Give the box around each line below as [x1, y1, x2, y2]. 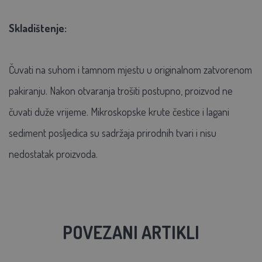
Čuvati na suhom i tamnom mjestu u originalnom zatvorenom [9, 63, 252, 76]
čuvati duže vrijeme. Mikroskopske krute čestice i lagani [9, 105, 229, 118]
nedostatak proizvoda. [9, 147, 98, 160]
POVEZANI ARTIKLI [63, 220, 199, 243]
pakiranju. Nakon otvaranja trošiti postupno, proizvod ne [9, 84, 233, 97]
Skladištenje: [9, 21, 67, 35]
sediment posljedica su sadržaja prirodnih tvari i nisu [9, 126, 216, 139]
